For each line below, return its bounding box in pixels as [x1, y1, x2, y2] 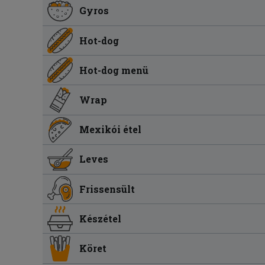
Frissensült [79, 182, 135, 195]
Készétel [79, 212, 122, 225]
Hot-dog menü [79, 63, 149, 76]
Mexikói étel [79, 123, 142, 136]
